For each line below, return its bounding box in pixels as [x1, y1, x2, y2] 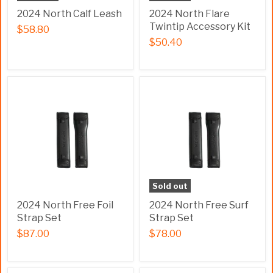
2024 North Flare [149, 8, 230, 19]
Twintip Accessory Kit [149, 21, 250, 32]
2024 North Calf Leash [17, 8, 122, 19]
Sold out [152, 181, 188, 191]
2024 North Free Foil [17, 199, 113, 211]
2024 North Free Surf [149, 199, 249, 211]
